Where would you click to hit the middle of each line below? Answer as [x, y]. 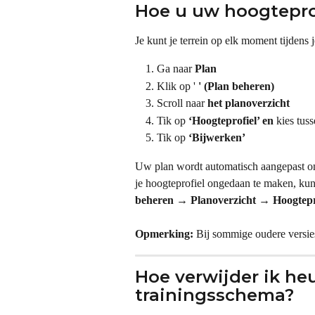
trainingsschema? [214, 295]
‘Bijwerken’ [217, 138]
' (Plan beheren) [236, 86]
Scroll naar [182, 103]
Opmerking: [164, 234]
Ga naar [176, 69]
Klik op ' [178, 86]
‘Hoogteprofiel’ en [232, 120]
